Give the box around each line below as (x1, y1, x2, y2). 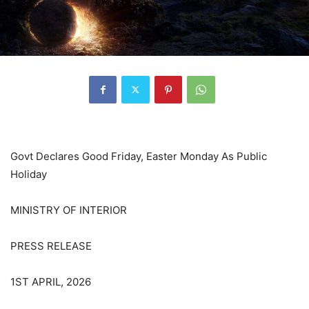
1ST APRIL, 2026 (10, 275, 91, 288)
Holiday (10, 167, 47, 181)
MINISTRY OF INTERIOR (10, 203, 127, 217)
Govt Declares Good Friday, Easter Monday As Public (10, 149, 267, 163)
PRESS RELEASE (10, 239, 92, 252)
